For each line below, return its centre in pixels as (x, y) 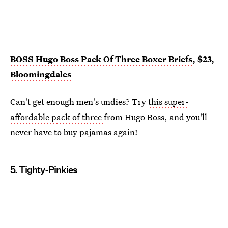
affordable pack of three (57, 117)
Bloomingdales (41, 74)
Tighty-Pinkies (48, 169)
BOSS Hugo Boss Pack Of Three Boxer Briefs (101, 59)
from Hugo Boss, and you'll (155, 117)
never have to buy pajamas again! (74, 132)
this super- (168, 101)
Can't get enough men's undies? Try (79, 101)
